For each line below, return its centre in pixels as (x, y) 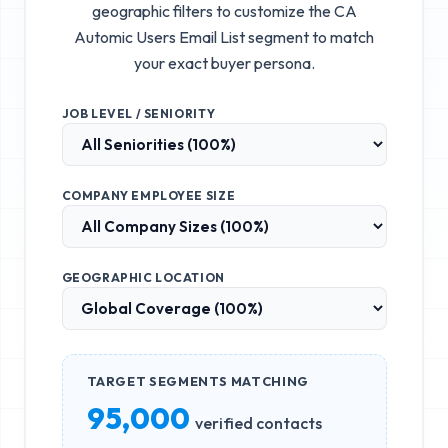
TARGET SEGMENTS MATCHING (197, 380)
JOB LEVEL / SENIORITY (138, 113)
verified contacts (258, 422)
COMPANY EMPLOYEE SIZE (148, 195)
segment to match (309, 36)
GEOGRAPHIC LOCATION (143, 277)
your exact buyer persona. (224, 62)
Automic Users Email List (159, 36)
